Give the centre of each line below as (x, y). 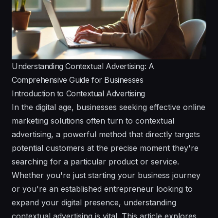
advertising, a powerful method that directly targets (106, 134)
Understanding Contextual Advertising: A (83, 66)
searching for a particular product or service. (95, 161)
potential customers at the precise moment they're (105, 148)
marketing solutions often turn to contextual (93, 120)
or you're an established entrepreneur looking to (102, 189)
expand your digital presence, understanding (94, 202)
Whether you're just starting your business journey (106, 175)
